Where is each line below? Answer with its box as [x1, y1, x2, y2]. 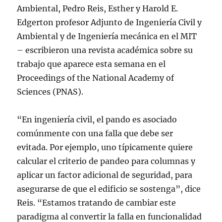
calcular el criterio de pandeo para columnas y [17, 156, 196, 166]
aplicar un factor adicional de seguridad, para [17, 170, 193, 180]
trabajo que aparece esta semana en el [17, 59, 166, 69]
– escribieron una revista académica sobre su [17, 45, 193, 55]
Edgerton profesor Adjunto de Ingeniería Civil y [17, 17, 202, 27]
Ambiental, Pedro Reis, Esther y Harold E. [17, 3, 178, 13]
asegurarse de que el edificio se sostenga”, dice [17, 184, 201, 194]
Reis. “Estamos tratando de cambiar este [17, 198, 176, 208]
